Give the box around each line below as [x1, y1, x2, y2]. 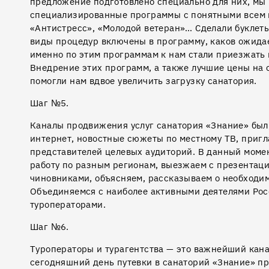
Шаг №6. [30, 220, 69, 233]
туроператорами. [30, 198, 106, 211]
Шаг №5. [30, 96, 69, 109]
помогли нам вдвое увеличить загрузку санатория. [30, 74, 257, 87]
